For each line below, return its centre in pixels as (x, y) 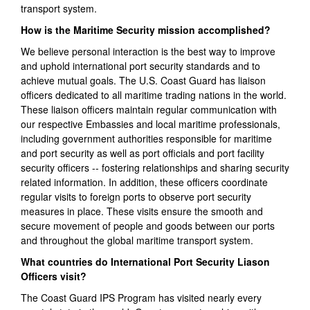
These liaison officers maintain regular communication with (149, 110)
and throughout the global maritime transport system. (137, 240)
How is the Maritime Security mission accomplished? (146, 30)
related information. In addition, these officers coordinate (144, 182)
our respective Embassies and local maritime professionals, (151, 124)
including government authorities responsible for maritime (146, 139)
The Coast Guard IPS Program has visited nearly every (141, 298)
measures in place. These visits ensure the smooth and (142, 211)
